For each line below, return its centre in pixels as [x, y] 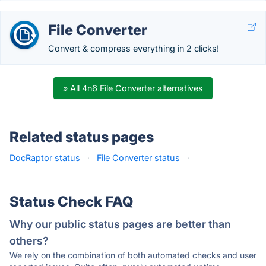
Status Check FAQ [71, 202]
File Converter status [138, 158]
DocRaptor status [45, 158]
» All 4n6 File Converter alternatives [133, 88]
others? [29, 241]
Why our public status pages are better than [120, 224]
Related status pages [82, 137]
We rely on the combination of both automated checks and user [133, 255]
